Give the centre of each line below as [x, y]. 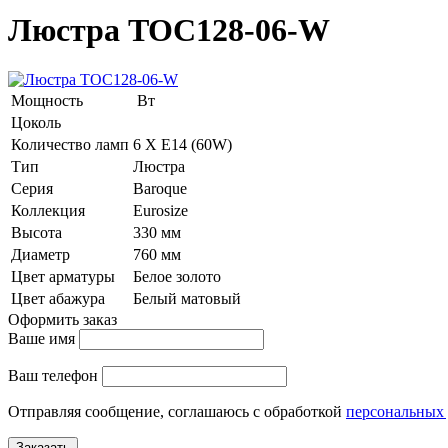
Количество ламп [70, 144]
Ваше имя [41, 338]
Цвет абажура [58, 298]
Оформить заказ [62, 319]
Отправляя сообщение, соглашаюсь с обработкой [177, 411]
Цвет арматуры [63, 276]
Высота [36, 232]
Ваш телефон [53, 375]
